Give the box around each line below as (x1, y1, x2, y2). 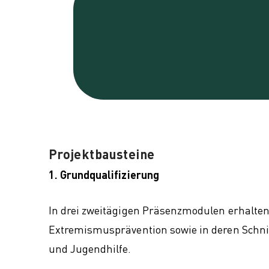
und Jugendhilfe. (48, 241, 131, 256)
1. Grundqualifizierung (48, 168, 159, 182)
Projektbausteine (48, 145, 155, 162)
